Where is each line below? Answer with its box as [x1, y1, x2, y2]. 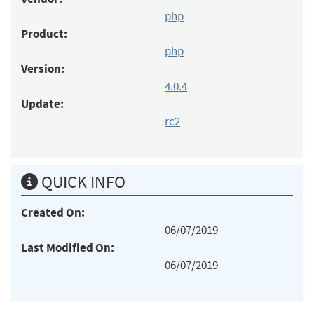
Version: [21, 60, 64, 77]
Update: [21, 95, 64, 112]
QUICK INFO [38, 171, 125, 193]
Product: [21, 25, 67, 42]
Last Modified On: [21, 239, 114, 256]
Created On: [21, 204, 85, 221]
